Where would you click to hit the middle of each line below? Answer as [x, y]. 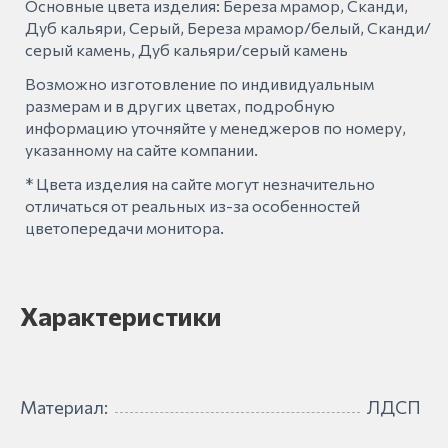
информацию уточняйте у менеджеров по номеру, [215, 127]
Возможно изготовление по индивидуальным [199, 83]
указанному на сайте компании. [141, 149]
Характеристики [121, 315]
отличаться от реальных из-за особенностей [192, 205]
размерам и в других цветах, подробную [180, 105]
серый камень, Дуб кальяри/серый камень [186, 49]
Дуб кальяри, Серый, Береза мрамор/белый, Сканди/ [228, 27]
